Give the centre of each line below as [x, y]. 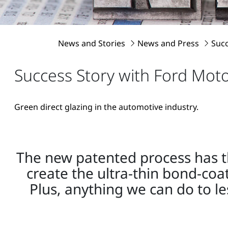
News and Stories [93, 43]
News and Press [169, 43]
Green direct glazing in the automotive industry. [106, 107]
